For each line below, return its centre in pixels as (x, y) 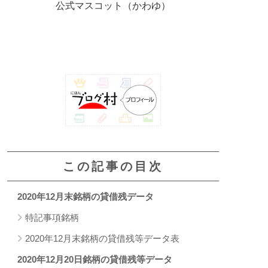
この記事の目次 (113, 166)
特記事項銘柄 (52, 217)
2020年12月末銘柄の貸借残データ (86, 196)
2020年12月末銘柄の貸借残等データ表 (102, 238)
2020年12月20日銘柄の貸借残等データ (95, 259)
